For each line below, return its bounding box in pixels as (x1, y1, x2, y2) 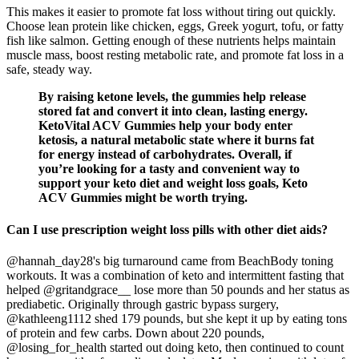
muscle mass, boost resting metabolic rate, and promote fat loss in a (6, 48, 344, 63)
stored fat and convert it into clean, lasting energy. (38, 104, 308, 119)
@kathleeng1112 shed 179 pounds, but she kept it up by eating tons (6, 311, 347, 325)
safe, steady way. (6, 63, 92, 77)
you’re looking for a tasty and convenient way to (38, 162, 300, 176)
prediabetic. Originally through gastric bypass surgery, (6, 296, 279, 311)
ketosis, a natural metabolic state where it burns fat (38, 133, 314, 147)
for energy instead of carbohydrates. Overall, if (38, 147, 292, 162)
